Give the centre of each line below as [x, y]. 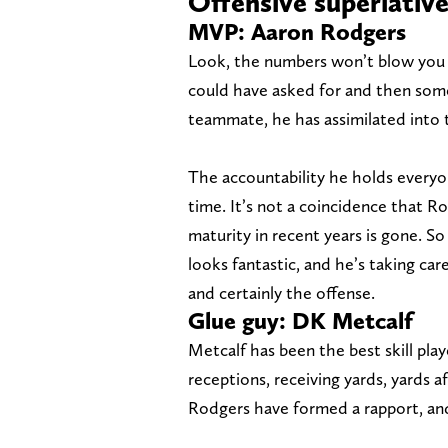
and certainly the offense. [281, 292]
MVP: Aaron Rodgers [297, 31]
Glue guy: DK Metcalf [300, 320]
